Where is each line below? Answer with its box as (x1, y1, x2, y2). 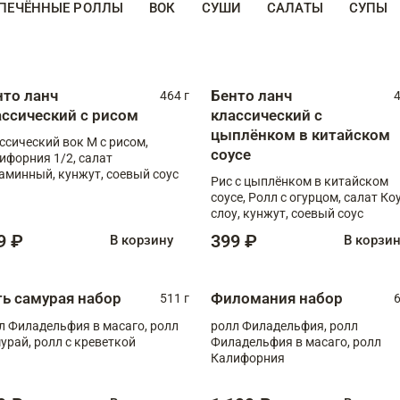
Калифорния (211, 350, 285, 365)
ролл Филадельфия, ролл (211, 318, 358, 333)
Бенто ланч (211, 86, 292, 104)
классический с (211, 105, 322, 124)
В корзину (110, 232, 173, 249)
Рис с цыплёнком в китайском (211, 173, 388, 188)
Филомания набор (211, 288, 343, 307)
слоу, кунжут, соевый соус (211, 205, 363, 221)
